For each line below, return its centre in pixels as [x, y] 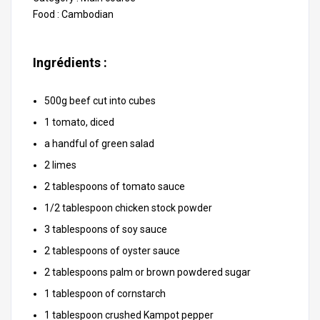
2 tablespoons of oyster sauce [112, 251]
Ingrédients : [70, 62]
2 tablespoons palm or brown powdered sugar [147, 272]
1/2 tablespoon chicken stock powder [128, 208]
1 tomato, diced [79, 122]
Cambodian [87, 14]
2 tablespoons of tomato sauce [115, 186]
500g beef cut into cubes [100, 101]
